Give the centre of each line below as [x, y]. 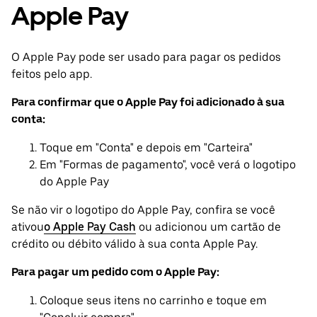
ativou [28, 227]
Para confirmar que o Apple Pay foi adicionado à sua [148, 103]
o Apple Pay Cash [90, 227]
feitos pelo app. [52, 74]
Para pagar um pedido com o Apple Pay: [115, 272]
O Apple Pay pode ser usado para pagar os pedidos [146, 57]
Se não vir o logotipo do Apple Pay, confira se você [143, 210]
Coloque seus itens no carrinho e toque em [153, 301]
